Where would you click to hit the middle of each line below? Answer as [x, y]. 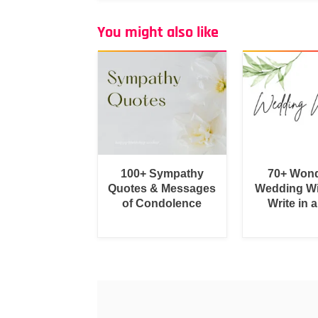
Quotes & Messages [162, 188]
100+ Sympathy [162, 173]
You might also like [158, 33]
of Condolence [162, 203]
